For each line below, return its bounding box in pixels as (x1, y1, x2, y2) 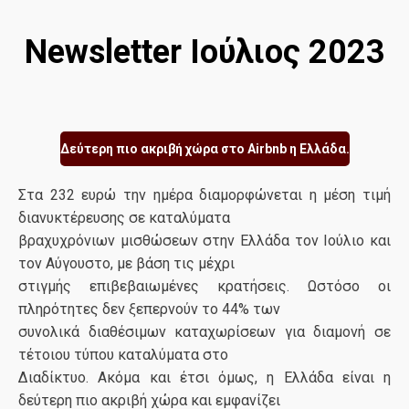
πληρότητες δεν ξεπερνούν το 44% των (18, 300, 280, 318)
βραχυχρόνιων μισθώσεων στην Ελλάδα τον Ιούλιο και (18, 232, 391, 249)
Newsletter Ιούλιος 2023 (24, 33, 385, 71)
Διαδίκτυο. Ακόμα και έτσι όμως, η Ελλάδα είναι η (18, 369, 391, 386)
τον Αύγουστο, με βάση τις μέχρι (18, 255, 235, 272)
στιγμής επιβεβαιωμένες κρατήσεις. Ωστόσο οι (18, 278, 391, 295)
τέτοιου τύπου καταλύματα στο (18, 346, 228, 363)
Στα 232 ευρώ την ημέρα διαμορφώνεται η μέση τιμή (18, 186, 391, 204)
